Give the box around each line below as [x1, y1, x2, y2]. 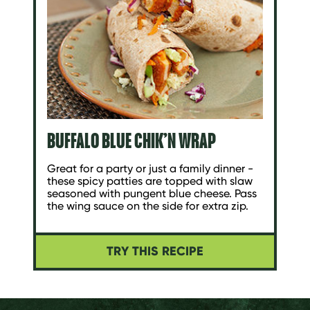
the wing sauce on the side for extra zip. [47, 199, 248, 212]
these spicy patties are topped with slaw [47, 174, 253, 188]
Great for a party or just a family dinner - [47, 161, 253, 175]
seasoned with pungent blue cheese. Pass [47, 186, 257, 200]
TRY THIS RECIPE [107, 244, 203, 259]
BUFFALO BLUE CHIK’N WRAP [47, 127, 216, 153]
